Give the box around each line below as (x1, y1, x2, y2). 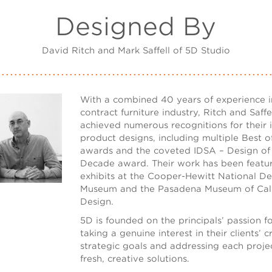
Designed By (55, 12, 217, 42)
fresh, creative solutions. (80, 254, 190, 264)
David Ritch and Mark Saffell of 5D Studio (41, 46, 230, 56)
